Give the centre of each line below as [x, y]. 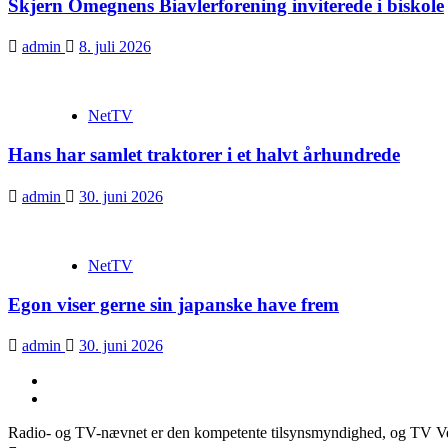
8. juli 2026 [115, 47]
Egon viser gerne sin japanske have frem [173, 304]
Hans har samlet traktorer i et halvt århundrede [204, 155]
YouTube [76, 380]
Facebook [78, 398]
